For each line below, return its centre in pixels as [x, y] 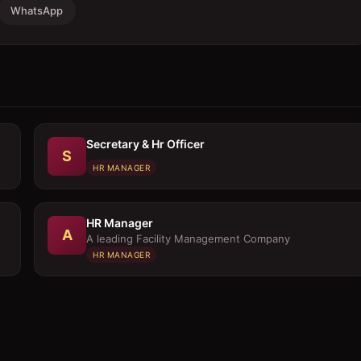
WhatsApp [37, 10]
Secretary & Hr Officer [145, 144]
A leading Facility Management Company [188, 239]
